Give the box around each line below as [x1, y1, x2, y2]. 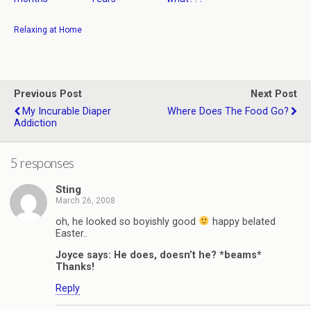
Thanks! [56, 261, 94, 274]
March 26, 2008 [56, 196, 115, 206]
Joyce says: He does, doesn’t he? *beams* [56, 249, 262, 262]
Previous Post [14, 87, 82, 100]
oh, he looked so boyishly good [56, 215, 199, 228]
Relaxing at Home [14, 24, 82, 35]
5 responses [10, 155, 74, 171]
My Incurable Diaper [22, 105, 111, 117]
